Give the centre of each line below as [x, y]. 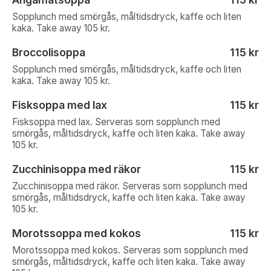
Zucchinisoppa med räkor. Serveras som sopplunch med [130, 186]
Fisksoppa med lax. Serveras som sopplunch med [116, 122]
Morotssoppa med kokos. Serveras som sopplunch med [130, 250]
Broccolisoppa [49, 52]
